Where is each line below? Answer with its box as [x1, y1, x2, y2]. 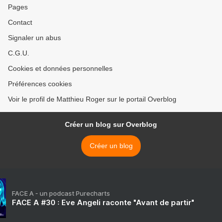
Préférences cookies [8, 80, 72, 88]
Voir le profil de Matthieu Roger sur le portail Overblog [8, 95, 176, 104]
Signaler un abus [8, 34, 61, 42]
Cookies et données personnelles [8, 64, 112, 73]
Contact [8, 18, 32, 27]
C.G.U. [8, 49, 29, 57]
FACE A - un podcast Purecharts [12, 189, 110, 198]
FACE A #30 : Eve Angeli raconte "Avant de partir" [12, 198, 194, 208]
